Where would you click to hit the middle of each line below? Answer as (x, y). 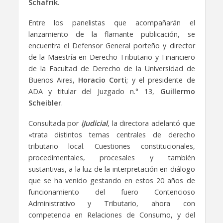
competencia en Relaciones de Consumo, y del (111, 215)
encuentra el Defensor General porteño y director (111, 45)
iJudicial (94, 123)
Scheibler (45, 103)
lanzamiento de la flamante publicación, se (111, 34)
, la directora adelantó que (151, 123)
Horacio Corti (103, 80)
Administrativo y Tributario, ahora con (111, 203)
